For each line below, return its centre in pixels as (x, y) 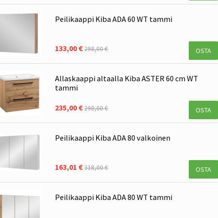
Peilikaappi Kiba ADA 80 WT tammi (114, 197)
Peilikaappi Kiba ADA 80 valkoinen (113, 137)
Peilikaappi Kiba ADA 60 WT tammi (114, 19)
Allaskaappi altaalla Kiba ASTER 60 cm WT (127, 79)
